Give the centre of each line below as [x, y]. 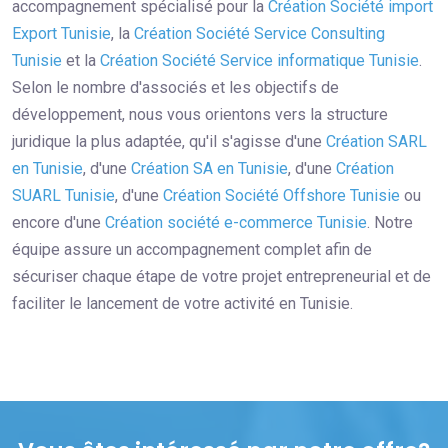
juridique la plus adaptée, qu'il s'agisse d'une [169, 142]
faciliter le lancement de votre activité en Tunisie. [182, 304]
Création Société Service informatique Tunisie [259, 61]
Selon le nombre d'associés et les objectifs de [175, 88]
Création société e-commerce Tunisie [236, 223]
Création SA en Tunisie [209, 169]
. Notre [390, 223]
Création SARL [376, 142]
